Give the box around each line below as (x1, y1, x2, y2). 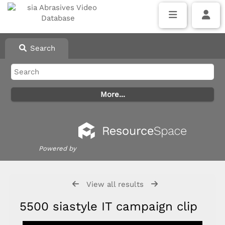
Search (27, 44, 55, 53)
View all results (86, 180, 144, 189)
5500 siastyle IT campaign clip (19, 199, 205, 213)
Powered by (39, 145, 76, 152)
